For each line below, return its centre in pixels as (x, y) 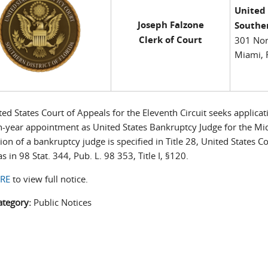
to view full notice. (49, 179)
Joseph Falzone (170, 25)
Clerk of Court (171, 40)
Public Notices (63, 202)
